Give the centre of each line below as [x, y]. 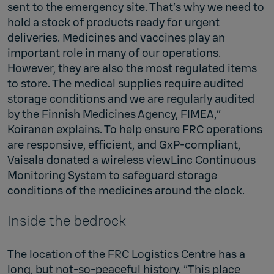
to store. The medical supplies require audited [125, 83]
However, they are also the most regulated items [132, 68]
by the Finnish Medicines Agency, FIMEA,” [114, 114]
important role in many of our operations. [114, 53]
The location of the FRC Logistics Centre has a [126, 254]
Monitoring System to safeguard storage [112, 175]
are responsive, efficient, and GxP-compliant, [124, 145]
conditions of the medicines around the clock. [126, 191]
